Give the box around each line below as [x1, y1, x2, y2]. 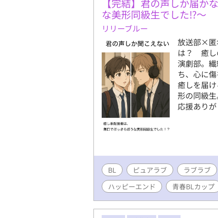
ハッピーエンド [108, 181, 156, 191]
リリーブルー [102, 22, 148, 34]
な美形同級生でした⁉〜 [102, 7, 206, 21]
